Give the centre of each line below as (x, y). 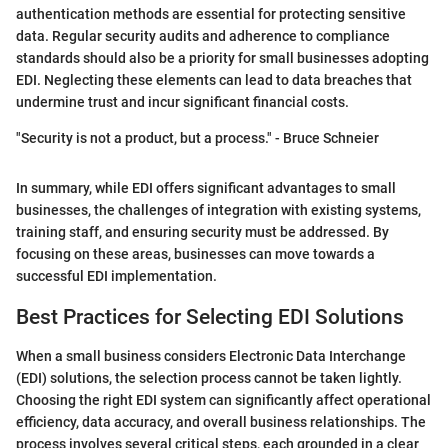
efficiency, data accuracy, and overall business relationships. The (221, 421)
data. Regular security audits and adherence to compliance (203, 36)
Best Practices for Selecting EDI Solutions (210, 317)
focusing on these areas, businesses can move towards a (195, 254)
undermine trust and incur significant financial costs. (182, 102)
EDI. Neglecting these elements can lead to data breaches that (214, 80)
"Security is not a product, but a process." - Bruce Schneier (197, 138)
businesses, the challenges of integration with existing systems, (218, 210)
